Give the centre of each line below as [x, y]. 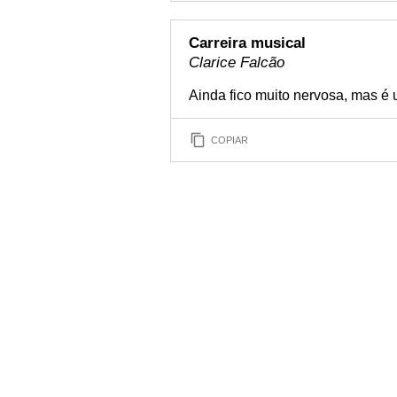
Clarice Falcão [237, 62]
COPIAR [230, 140]
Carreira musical [247, 43]
